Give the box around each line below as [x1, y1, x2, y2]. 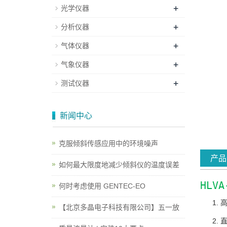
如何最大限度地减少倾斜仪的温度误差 [59, 161, 179, 169]
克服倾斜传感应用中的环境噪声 [59, 139, 158, 147]
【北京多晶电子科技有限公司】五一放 [59, 203, 179, 211]
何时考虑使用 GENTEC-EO [59, 182, 145, 190]
